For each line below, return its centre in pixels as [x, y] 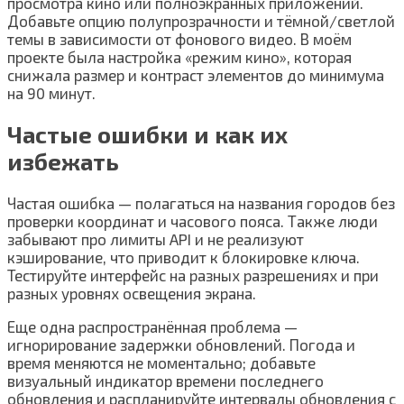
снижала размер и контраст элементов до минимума [196, 74]
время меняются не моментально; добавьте [161, 362]
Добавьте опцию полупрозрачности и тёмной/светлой [201, 20]
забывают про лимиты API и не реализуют [156, 239]
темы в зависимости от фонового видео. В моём [179, 38]
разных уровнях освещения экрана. [132, 293]
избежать [63, 161]
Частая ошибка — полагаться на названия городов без [201, 202]
